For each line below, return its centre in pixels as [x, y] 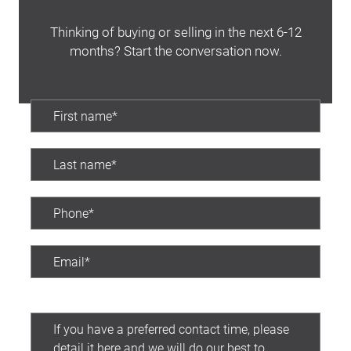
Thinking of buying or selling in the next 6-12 [175, 32]
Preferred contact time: [93, 303]
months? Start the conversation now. [175, 51]
